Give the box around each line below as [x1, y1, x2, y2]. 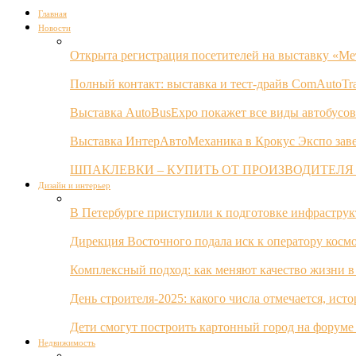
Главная [38, 9, 67, 18]
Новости [38, 23, 71, 33]
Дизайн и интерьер [38, 180, 110, 190]
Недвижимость [38, 338, 95, 347]
